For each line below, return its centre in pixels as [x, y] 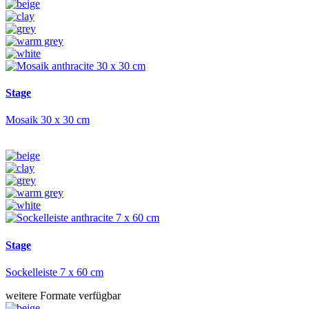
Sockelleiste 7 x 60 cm [54, 272]
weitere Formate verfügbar [63, 295]
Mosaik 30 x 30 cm [48, 120]
